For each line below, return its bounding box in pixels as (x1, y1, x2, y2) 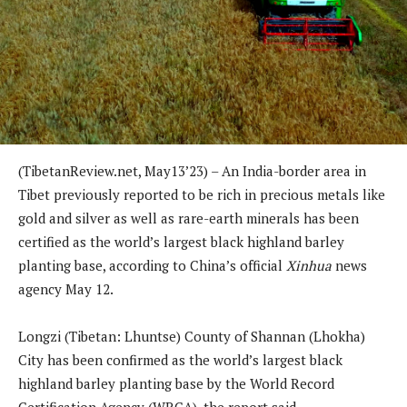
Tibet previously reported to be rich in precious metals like (18, 184, 385, 203)
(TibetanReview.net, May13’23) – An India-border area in (18, 161, 366, 180)
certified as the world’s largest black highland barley (18, 232, 344, 251)
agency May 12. (18, 279, 114, 298)
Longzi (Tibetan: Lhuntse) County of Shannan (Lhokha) (18, 326, 365, 345)
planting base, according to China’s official (18, 255, 286, 274)
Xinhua (286, 255, 332, 274)
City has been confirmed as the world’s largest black (18, 350, 342, 369)
